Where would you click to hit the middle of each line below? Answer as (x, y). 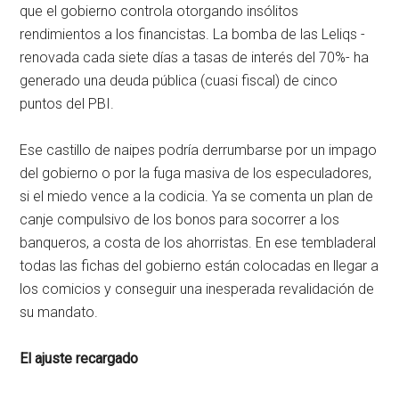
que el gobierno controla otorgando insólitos (159, 12)
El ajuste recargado (79, 359)
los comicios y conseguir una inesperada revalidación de (197, 289)
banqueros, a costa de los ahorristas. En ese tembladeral (198, 243)
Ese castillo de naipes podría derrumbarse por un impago (199, 151)
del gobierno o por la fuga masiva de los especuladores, (196, 174)
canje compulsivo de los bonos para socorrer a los (180, 220)
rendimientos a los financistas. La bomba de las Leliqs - (193, 35)
